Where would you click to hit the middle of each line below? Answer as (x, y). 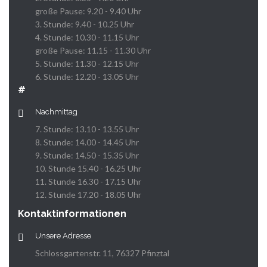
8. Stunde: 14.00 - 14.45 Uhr (87, 142)
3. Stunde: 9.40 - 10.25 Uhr (85, 24)
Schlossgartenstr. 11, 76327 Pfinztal (102, 253)
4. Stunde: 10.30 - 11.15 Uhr (87, 38)
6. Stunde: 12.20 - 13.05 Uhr (87, 77)
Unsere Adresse (63, 236)
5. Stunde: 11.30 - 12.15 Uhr (87, 64)
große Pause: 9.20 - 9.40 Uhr (88, 11)
